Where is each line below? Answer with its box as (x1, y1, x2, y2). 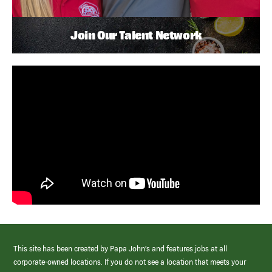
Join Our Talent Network (70, 27, 202, 42)
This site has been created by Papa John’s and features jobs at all (13, 245, 228, 253)
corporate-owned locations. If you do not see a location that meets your (13, 258, 246, 267)
